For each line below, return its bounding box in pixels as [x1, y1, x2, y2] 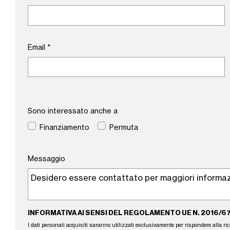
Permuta [109, 123, 138, 132]
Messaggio [28, 155, 65, 163]
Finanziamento [39, 123, 89, 132]
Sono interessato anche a [28, 107, 118, 116]
